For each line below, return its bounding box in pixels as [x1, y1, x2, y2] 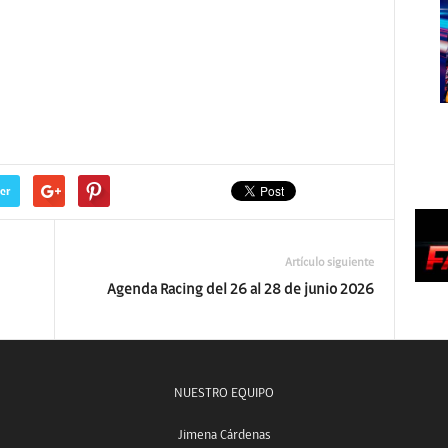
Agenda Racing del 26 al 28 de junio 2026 [106, 283, 374, 298]
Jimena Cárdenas [177, 429, 271, 442]
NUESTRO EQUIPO [174, 387, 274, 400]
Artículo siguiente [284, 257, 374, 269]
